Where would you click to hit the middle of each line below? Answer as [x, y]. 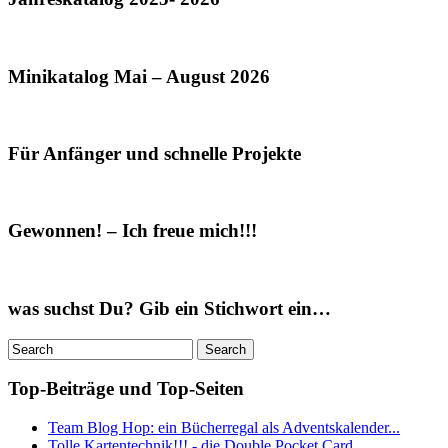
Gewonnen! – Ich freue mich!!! [132, 231]
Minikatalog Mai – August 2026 [139, 76]
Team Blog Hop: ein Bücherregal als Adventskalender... [224, 427]
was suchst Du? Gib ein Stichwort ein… [169, 308]
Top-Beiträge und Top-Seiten [126, 389]
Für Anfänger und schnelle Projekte [154, 153]
